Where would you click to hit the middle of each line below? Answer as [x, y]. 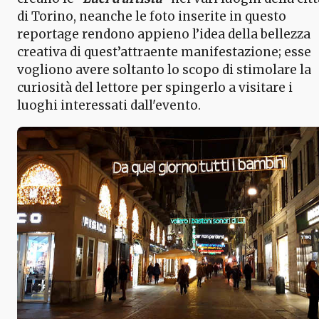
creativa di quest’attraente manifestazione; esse [164, 52]
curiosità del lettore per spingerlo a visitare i [155, 87]
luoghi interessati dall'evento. [109, 105]
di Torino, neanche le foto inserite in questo [152, 16]
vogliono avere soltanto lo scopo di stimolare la [164, 69]
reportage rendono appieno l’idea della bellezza [164, 34]
